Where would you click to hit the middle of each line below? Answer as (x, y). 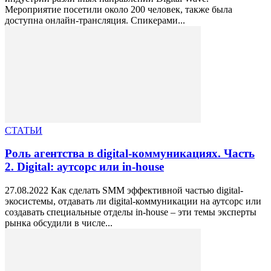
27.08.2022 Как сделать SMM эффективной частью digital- (124, 190)
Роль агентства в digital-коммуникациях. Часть (130, 154)
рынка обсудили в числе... (59, 223)
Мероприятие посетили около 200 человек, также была (119, 9)
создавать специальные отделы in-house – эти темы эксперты (131, 212)
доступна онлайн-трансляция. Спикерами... (95, 20)
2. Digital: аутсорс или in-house (84, 167)
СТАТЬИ (24, 130)
